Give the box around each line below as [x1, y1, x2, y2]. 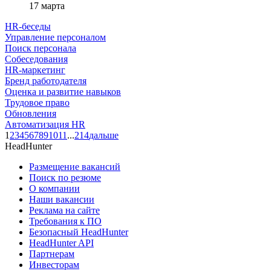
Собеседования [5, 53, 68, 64]
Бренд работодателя [5, 75, 87, 86]
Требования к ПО [29, 215, 102, 226]
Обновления [5, 108, 56, 119]
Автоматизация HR [5, 119, 85, 129]
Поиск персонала [5, 42, 76, 53]
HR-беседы [5, 21, 51, 31]
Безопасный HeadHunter [29, 226, 128, 237]
